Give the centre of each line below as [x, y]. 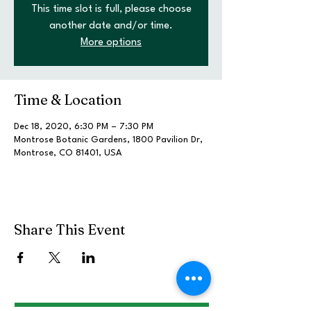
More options [111, 43]
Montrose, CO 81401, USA [68, 153]
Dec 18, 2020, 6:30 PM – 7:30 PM [84, 127]
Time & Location [68, 100]
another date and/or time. [111, 26]
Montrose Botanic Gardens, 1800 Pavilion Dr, [108, 140]
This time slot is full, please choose [111, 9]
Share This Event [69, 229]
